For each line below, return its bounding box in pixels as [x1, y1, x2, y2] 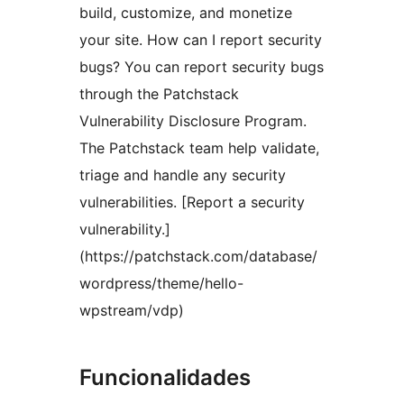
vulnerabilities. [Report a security [79, 193, 305, 212]
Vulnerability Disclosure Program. [79, 112, 307, 131]
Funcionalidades [79, 364, 251, 391]
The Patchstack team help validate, [79, 139, 319, 158]
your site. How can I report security [79, 31, 322, 50]
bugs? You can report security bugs [79, 58, 324, 77]
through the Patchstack [79, 85, 239, 104]
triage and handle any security [79, 166, 286, 185]
